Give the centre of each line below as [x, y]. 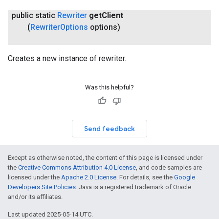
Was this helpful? [109, 88]
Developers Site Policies [42, 187]
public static [34, 15]
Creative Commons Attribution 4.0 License [77, 168]
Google [185, 177]
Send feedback [109, 129]
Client [112, 15]
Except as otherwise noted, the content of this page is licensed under [105, 158]
